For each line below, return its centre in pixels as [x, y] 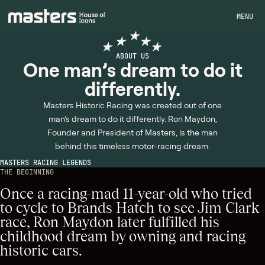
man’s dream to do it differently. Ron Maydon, [132, 119]
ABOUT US [132, 56]
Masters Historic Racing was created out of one [132, 106]
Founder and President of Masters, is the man [132, 133]
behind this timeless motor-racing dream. [132, 146]
